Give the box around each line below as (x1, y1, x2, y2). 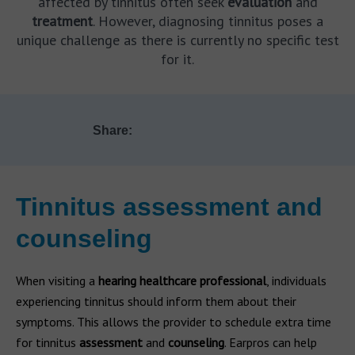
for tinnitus (16, 334, 79, 350)
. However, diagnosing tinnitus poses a (93, 12, 323, 30)
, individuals (266, 273, 326, 288)
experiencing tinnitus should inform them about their (16, 293, 296, 309)
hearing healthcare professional (98, 273, 266, 288)
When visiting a (16, 273, 98, 288)
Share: (92, 124, 132, 137)
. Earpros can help (224, 334, 317, 350)
